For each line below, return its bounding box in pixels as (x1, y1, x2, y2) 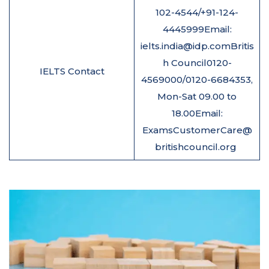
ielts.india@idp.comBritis (140, 40, 254, 52)
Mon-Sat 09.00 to (157, 90, 237, 102)
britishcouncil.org (155, 141, 239, 153)
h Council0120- (162, 56, 232, 68)
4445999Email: (162, 23, 232, 35)
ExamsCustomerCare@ (142, 124, 252, 136)
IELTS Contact (39, 65, 104, 77)
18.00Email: (171, 107, 223, 119)
